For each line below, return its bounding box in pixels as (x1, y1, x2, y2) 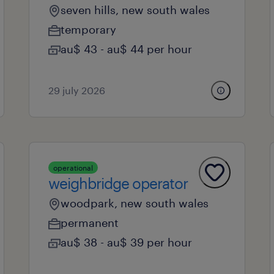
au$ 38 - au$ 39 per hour (60, 235, 192, 249)
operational (53, 163, 93, 172)
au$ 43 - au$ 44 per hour (60, 42, 192, 56)
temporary (60, 23, 116, 36)
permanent (60, 216, 119, 229)
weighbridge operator (48, 174, 188, 192)
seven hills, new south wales (60, 3, 210, 17)
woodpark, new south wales (60, 196, 209, 210)
